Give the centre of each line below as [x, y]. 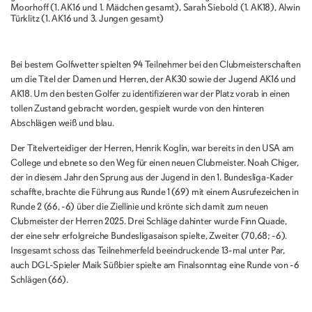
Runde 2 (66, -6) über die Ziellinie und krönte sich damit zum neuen [139, 207]
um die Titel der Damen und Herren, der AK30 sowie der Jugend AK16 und [153, 79]
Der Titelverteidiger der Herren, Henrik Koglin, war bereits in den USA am [153, 148]
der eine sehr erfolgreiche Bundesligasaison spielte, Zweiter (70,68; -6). [149, 236]
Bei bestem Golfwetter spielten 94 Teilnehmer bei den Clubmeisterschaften [156, 65]
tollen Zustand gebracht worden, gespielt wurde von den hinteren [138, 109]
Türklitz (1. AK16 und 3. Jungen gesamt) [87, 19]
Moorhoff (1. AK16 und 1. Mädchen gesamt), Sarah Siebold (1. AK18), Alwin [155, 8]
